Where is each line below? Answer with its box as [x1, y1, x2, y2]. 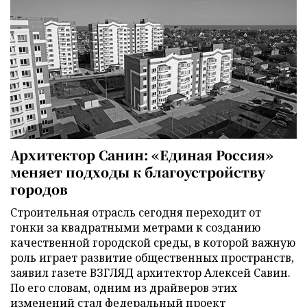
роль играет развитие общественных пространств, [10, 249, 294, 265]
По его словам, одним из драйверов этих [10, 280, 237, 295]
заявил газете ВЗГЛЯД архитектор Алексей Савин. [10, 265, 291, 280]
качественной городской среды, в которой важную [10, 234, 295, 250]
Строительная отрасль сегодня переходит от [10, 204, 261, 220]
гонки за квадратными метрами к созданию [10, 219, 260, 235]
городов [10, 179, 68, 198]
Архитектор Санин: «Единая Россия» [10, 145, 273, 164]
